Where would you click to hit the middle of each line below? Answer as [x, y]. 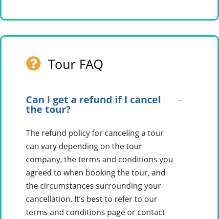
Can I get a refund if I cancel [93, 100]
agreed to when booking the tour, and [96, 173]
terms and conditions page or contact [96, 212]
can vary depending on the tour [84, 146]
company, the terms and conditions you [99, 160]
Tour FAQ [76, 64]
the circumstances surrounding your [94, 186]
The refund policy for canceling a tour [95, 133]
